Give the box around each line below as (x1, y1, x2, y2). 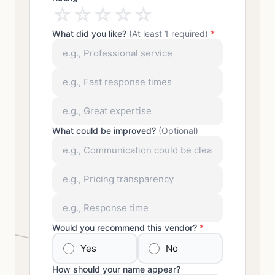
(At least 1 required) (129, 28, 208, 39)
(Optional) (158, 125, 198, 136)
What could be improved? (52, 125, 158, 136)
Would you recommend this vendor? (52, 222, 199, 233)
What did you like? (52, 28, 129, 39)
